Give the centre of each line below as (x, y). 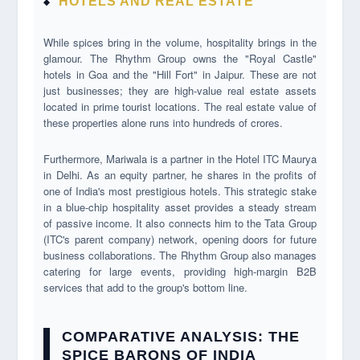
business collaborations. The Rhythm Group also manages (180, 255)
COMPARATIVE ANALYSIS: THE (181, 336)
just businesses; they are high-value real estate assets (180, 90)
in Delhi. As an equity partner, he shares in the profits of (180, 174)
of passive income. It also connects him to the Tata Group (180, 223)
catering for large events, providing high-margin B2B (180, 271)
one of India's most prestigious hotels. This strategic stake (180, 190)
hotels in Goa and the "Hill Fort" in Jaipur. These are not (180, 74)
